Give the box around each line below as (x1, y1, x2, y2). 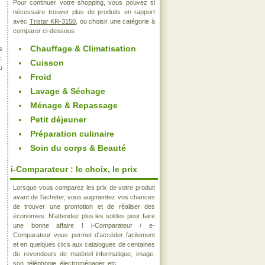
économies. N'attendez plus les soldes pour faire (13, 212, 155, 219)
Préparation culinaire (30, 129, 114, 138)
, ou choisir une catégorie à (76, 18, 156, 25)
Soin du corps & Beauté (30, 143, 126, 153)
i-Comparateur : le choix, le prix (11, 164, 137, 174)
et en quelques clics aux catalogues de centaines (13, 241, 155, 248)
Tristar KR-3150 (29, 18, 76, 25)
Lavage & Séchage (30, 86, 105, 96)
